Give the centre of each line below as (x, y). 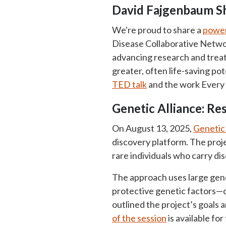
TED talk (129, 84)
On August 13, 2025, (153, 128)
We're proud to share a (157, 30)
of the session (139, 218)
